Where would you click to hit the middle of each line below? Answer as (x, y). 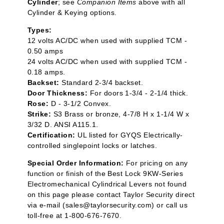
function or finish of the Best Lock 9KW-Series (105, 174)
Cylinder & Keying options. (72, 13)
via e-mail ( (46, 205)
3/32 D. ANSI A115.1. (63, 125)
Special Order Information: (76, 163)
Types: (40, 30)
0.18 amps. (46, 72)
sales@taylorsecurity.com (108, 205)
